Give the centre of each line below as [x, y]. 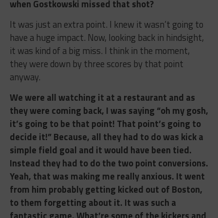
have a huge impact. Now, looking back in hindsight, [107, 38]
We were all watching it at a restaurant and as [102, 98]
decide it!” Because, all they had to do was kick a [106, 137]
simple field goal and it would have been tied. [100, 150]
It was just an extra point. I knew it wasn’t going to [106, 25]
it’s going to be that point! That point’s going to [105, 124]
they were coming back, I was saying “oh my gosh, [109, 111]
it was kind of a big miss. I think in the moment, [100, 51]
